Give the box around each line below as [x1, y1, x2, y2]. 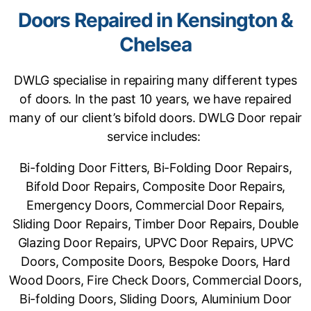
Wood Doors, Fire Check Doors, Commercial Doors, [9, 273, 302, 287]
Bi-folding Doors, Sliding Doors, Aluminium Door [19, 292, 292, 306]
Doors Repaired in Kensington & [17, 8, 294, 32]
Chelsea [119, 33, 192, 56]
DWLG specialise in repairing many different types [14, 73, 297, 87]
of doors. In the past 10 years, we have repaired [19, 92, 292, 106]
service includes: [107, 129, 204, 144]
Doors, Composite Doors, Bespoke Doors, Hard [21, 254, 290, 269]
